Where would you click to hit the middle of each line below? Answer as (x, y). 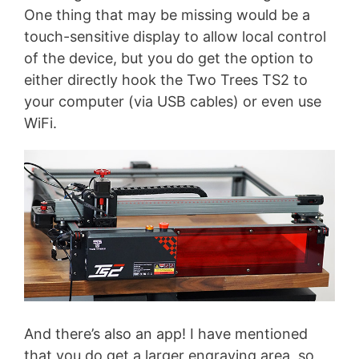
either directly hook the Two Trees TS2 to (166, 80)
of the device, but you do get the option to (169, 58)
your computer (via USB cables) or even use (173, 101)
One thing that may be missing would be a (167, 15)
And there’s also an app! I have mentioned (166, 333)
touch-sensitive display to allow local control (175, 36)
